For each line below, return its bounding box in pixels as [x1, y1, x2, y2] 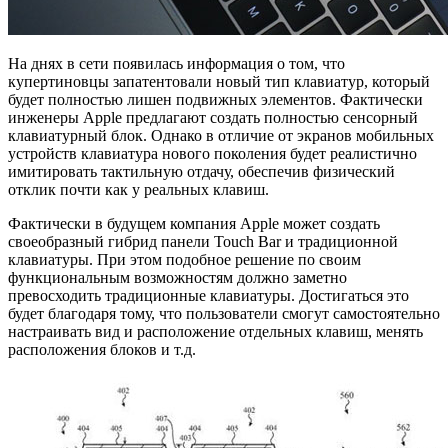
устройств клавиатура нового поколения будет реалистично [8, 144, 417, 162]
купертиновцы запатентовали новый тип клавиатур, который [8, 72, 430, 90]
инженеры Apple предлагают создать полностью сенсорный [8, 108, 418, 126]
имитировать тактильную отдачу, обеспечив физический [8, 162, 395, 180]
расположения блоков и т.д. [8, 340, 196, 358]
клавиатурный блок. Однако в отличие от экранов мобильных [8, 126, 434, 144]
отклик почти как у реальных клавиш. [8, 180, 269, 198]
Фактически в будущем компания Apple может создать [8, 214, 380, 232]
